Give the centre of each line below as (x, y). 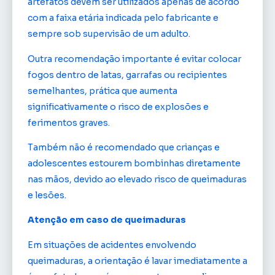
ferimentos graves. (69, 122)
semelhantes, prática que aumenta (103, 91)
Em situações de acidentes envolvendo (112, 245)
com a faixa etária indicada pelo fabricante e (123, 18)
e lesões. (47, 195)
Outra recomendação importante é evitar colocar (134, 59)
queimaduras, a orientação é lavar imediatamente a (137, 261)
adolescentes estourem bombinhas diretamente (134, 163)
